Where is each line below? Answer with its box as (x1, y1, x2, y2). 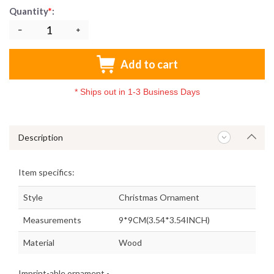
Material (23, 237, 54, 248)
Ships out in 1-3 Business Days (80, 87, 200, 97)
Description (18, 132, 63, 143)
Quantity (9, 6, 48, 17)
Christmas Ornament (119, 192, 199, 203)
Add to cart (120, 57, 178, 72)
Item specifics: (18, 167, 75, 178)
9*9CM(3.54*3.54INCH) (119, 215, 210, 226)
